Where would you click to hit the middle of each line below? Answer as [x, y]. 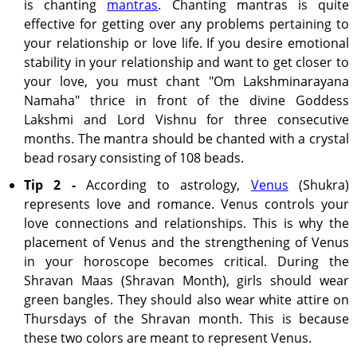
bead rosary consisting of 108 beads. [134, 158]
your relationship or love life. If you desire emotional [186, 43]
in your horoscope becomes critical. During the [186, 261]
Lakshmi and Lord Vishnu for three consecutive [186, 120]
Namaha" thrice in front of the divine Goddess [186, 100]
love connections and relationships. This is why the [186, 223]
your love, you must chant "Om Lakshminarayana [186, 81]
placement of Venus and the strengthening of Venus [186, 242]
